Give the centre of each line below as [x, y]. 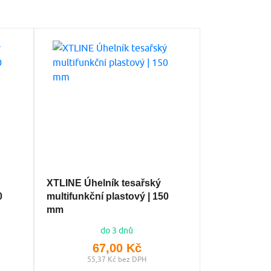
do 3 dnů [117, 230]
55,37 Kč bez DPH [117, 259]
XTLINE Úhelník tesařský [103, 183]
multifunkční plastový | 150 [107, 196]
